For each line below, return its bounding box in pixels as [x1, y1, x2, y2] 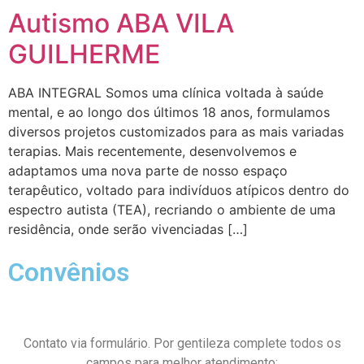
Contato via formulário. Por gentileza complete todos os [23, 335, 341, 351]
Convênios [8, 256, 129, 288]
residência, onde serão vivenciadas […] [8, 221, 248, 238]
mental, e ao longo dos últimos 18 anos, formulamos [8, 104, 330, 121]
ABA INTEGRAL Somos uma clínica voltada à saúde [8, 84, 323, 102]
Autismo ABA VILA [8, 7, 234, 40]
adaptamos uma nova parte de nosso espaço [8, 162, 288, 180]
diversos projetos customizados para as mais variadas [8, 123, 344, 141]
